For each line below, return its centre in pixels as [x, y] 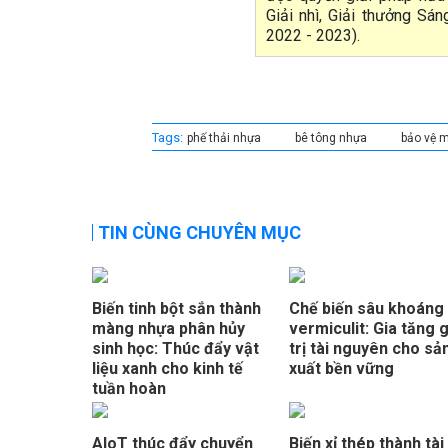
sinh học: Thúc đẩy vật [175, 349]
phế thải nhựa [224, 138]
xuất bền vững [342, 369]
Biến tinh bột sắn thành [176, 309]
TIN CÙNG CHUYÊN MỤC [199, 233]
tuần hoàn [131, 389]
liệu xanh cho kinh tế [167, 369]
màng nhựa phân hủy [168, 329]
